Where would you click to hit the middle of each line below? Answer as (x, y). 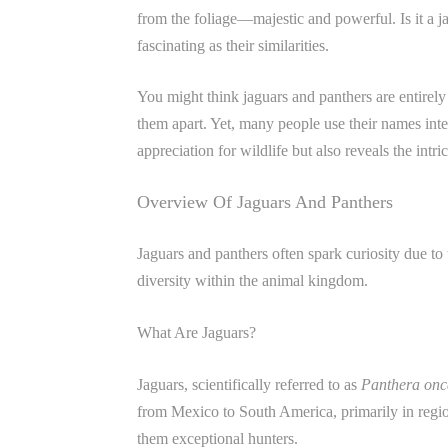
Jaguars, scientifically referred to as (249, 384)
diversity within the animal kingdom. (252, 280)
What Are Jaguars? (196, 332)
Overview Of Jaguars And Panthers (265, 202)
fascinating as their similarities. (233, 45)
